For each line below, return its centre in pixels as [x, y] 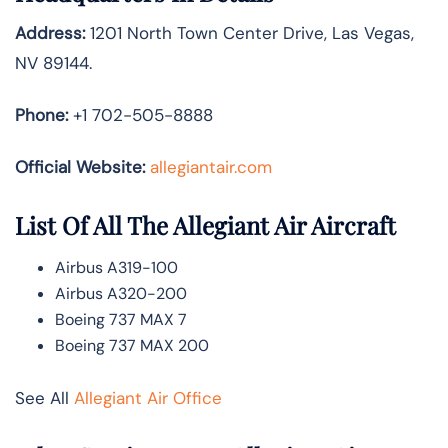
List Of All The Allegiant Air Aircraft [205, 224]
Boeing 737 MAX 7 [121, 319]
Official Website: [80, 167]
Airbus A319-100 [116, 267]
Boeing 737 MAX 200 [132, 345]
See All [44, 397]
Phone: [41, 115]
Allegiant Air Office [148, 397]
